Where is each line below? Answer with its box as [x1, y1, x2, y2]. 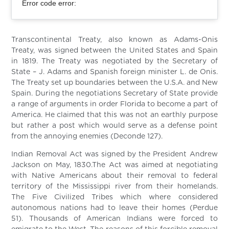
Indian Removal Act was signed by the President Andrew [11, 150, 218, 158]
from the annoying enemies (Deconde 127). [11, 132, 163, 140]
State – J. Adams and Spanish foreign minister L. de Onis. [11, 68, 218, 76]
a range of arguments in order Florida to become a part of [11, 100, 218, 108]
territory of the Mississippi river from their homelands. [11, 182, 218, 190]
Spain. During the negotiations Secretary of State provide [11, 89, 218, 97]
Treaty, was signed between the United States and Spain [11, 47, 218, 54]
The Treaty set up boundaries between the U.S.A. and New [11, 79, 218, 86]
